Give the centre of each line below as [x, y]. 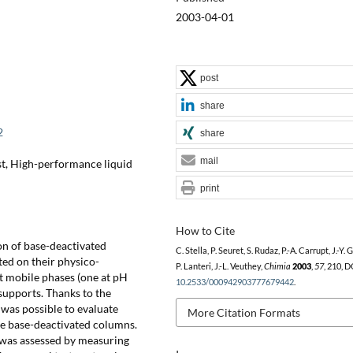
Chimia [277, 266]
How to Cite [205, 230]
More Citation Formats [243, 312]
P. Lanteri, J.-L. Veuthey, [219, 266]
